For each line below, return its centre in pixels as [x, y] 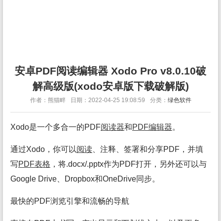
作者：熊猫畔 [48, 100]
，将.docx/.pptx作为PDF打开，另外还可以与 [129, 164]
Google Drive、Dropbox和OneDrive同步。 [85, 179]
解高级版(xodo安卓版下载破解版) [110, 86]
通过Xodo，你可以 [43, 149]
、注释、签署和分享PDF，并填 [148, 149]
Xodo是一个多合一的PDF [55, 127]
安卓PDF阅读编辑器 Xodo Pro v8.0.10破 [110, 71]
